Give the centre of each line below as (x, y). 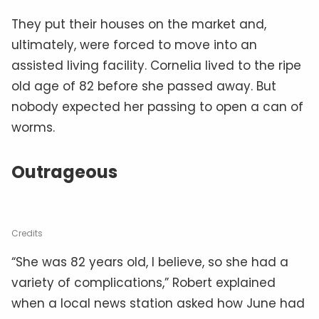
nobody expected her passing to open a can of (157, 106)
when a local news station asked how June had (158, 303)
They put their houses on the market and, (139, 24)
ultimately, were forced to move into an (134, 45)
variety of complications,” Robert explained (143, 282)
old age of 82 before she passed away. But (144, 86)
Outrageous (64, 172)
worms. (33, 127)
